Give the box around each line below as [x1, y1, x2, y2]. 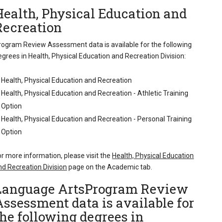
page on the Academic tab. [67, 163, 153, 171]
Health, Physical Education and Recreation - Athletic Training [1, 89, 189, 98]
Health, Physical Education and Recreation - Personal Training [1, 115, 192, 123]
